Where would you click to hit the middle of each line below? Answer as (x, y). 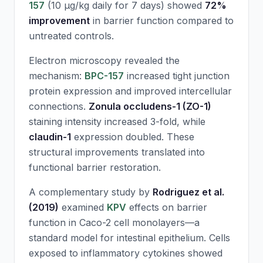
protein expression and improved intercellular (130, 91)
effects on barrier (167, 207)
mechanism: (57, 76)
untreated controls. (71, 36)
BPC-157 (104, 76)
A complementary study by (91, 192)
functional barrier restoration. (95, 167)
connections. (59, 106)
